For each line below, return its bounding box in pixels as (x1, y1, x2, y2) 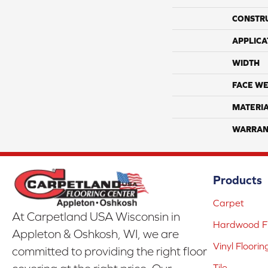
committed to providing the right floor (12, 244, 207, 258)
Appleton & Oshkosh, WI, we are (12, 227, 179, 240)
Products (213, 173, 262, 187)
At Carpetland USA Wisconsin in (12, 209, 180, 223)
